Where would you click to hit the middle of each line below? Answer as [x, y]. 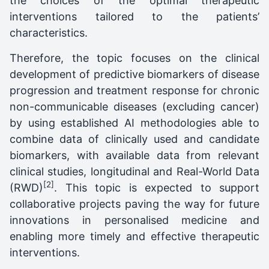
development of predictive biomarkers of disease [134, 74]
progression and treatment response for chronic [134, 90]
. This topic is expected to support [157, 187]
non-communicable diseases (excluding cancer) [134, 106]
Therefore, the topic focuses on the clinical [134, 58]
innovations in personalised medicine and [134, 220]
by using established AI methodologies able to [134, 122]
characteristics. [49, 32]
